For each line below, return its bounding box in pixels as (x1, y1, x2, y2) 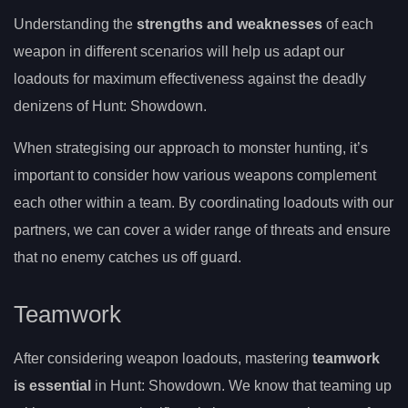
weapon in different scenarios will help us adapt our (14, 43, 344, 59)
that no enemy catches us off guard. (14, 249, 241, 265)
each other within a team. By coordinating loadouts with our (14, 194, 393, 210)
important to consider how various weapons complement (14, 167, 376, 183)
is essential (14, 378, 91, 394)
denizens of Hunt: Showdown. (14, 97, 207, 114)
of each (322, 15, 373, 32)
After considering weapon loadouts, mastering (14, 351, 312, 367)
